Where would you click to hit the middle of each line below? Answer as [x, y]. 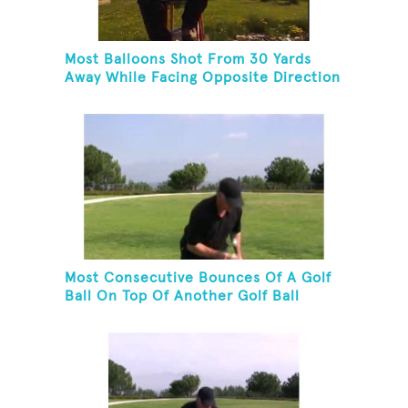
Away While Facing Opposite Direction [203, 78]
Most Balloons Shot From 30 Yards [189, 60]
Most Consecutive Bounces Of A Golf [199, 278]
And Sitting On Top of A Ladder [177, 96]
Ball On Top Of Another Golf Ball [183, 296]
